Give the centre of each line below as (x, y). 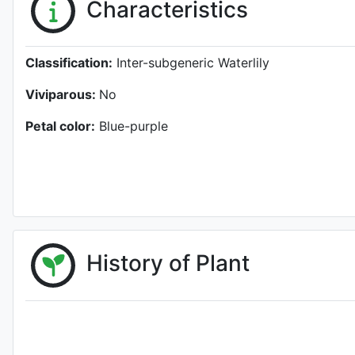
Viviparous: (62, 94)
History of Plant (168, 263)
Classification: (69, 63)
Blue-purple (134, 126)
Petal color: (60, 126)
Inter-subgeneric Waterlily (191, 63)
